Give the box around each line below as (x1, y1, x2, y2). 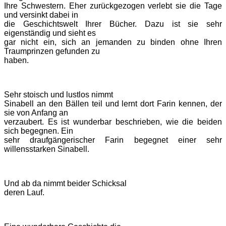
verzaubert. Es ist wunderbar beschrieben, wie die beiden (4, 118, 222, 127)
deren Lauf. (4, 188, 44, 197)
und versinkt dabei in (4, 11, 78, 20)
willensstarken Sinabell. (4, 145, 89, 154)
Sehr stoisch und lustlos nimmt (4, 90, 113, 99)
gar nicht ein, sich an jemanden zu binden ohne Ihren (4, 38, 222, 47)
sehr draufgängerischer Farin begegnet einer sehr (4, 136, 222, 145)
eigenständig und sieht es (4, 29, 96, 38)
